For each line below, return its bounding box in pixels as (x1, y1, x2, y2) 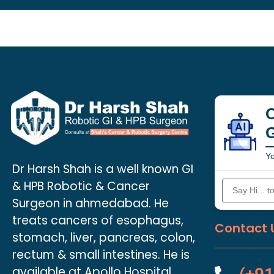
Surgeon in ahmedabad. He (12, 195, 169, 212)
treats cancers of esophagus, (12, 212, 183, 229)
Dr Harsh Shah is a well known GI (12, 161, 193, 178)
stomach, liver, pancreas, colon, (12, 229, 195, 246)
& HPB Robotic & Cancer (12, 178, 150, 195)
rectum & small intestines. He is (12, 246, 190, 264)
